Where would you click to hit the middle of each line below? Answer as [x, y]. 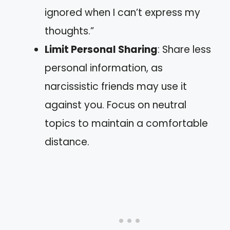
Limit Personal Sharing [101, 50]
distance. [67, 142]
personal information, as [104, 68]
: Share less [184, 50]
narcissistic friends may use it [116, 87]
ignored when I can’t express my [122, 13]
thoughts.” [69, 31]
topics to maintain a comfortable [126, 123]
